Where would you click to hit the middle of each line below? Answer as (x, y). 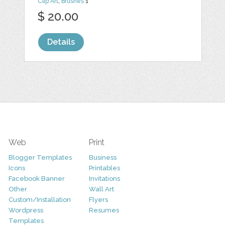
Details (61, 42)
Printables (104, 168)
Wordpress (26, 210)
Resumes (104, 210)
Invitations (104, 179)
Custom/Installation (39, 200)
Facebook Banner (36, 179)
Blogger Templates (40, 157)
